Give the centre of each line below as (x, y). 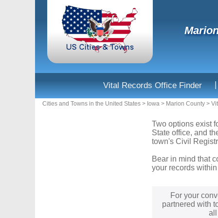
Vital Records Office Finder (153, 85)
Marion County (185, 104)
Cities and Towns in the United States (91, 104)
